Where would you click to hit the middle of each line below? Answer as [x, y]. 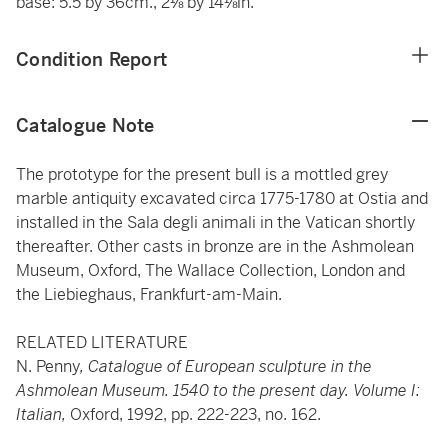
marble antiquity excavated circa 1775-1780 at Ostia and [222, 198]
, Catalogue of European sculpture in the [226, 366]
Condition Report [91, 59]
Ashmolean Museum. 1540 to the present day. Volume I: [218, 390]
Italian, [43, 414]
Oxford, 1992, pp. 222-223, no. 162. [195, 414]
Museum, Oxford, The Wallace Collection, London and [210, 270]
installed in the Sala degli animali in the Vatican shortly [215, 222]
